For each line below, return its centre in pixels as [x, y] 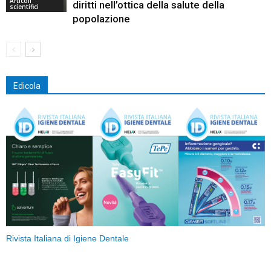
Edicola [27, 86]
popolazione [101, 19]
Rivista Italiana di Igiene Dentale [67, 239]
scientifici [24, 7]
